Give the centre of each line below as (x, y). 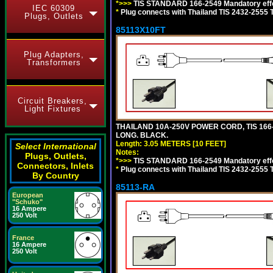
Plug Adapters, (54, 55)
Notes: (127, 152)
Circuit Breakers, (52, 101)
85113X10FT (141, 30)
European (28, 195)
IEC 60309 (54, 8)
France (23, 238)
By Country (55, 175)
